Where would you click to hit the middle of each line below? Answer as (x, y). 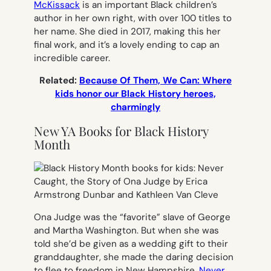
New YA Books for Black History (121, 131)
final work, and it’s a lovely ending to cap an (127, 44)
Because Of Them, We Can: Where (155, 81)
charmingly (135, 107)
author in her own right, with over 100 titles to (133, 18)
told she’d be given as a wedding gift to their (131, 243)
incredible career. (72, 58)
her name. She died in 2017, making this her (127, 31)
